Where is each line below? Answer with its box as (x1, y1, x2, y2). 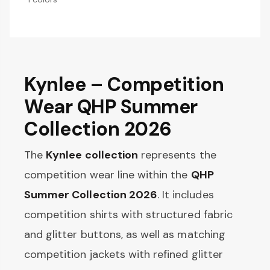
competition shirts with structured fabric (24, 207, 233, 222)
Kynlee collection (46, 147, 138, 162)
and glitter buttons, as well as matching (24, 227, 225, 242)
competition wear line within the (24, 167, 191, 182)
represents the (137, 147, 216, 162)
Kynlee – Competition (24, 71, 224, 97)
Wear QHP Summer (24, 93, 198, 119)
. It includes (157, 187, 214, 202)
